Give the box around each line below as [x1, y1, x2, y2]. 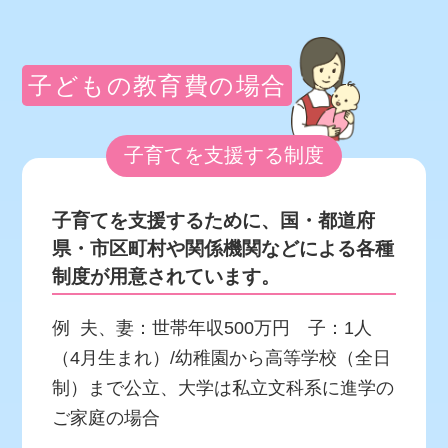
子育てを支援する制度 [124, 144, 324, 167]
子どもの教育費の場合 [28, 71, 287, 99]
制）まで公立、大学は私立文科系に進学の [52, 378, 395, 399]
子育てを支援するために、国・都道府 [52, 210, 376, 232]
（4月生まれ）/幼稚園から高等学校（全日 [52, 348, 392, 369]
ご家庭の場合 [52, 408, 161, 429]
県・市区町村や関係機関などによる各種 [52, 238, 395, 260]
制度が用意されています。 [52, 266, 281, 288]
